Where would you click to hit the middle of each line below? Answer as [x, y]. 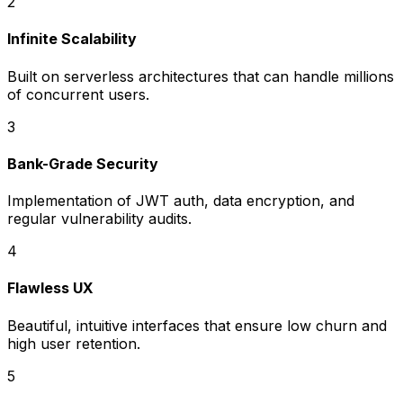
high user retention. [74, 343]
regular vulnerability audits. [99, 219]
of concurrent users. [78, 94]
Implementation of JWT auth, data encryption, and [181, 201]
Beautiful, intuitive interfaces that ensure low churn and [197, 325]
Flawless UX [50, 288]
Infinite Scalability [72, 39]
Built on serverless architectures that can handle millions [201, 76]
